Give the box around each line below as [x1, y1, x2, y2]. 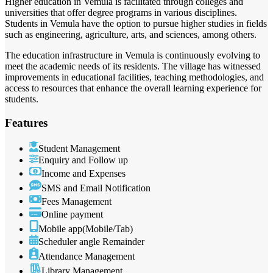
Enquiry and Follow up [38, 154, 128, 165]
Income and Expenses [41, 168, 126, 179]
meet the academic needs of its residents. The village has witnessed [5, 61, 261, 72]
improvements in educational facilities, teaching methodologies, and [5, 72, 264, 83]
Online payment [41, 209, 103, 220]
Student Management [38, 143, 120, 154]
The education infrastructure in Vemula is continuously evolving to [5, 50, 260, 61]
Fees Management [41, 196, 112, 207]
